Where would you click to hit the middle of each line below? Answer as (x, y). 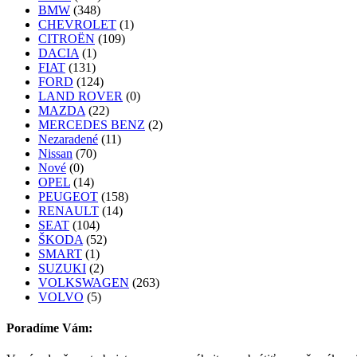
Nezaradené (68, 139)
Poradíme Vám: (49, 328)
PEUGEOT (68, 196)
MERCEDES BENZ (92, 124)
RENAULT (69, 210)
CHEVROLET (77, 24)
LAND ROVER (80, 96)
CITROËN (67, 38)
